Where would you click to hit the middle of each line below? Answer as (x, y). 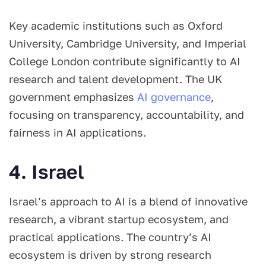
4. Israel (47, 171)
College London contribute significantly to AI (125, 61)
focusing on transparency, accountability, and (126, 114)
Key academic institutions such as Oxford (116, 25)
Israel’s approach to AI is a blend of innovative (128, 201)
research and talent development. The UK (115, 79)
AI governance (174, 96)
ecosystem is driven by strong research (110, 254)
